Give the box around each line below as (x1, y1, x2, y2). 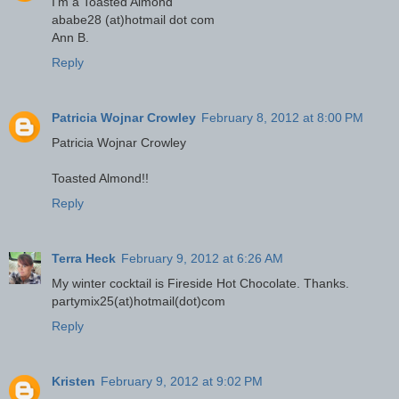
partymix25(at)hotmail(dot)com (52, 293, 225, 308)
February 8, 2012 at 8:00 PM (201, 110, 363, 125)
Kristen (52, 373, 95, 388)
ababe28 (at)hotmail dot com (52, 12, 215, 27)
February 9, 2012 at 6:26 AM (121, 250, 283, 265)
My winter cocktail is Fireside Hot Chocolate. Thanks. (52, 275, 349, 290)
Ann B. (52, 29, 89, 45)
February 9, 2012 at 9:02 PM (101, 373, 263, 388)
